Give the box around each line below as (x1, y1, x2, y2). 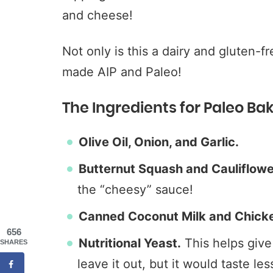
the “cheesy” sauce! (77, 182, 193, 197)
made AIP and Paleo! (62, 65, 182, 79)
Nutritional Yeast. (79, 236, 181, 250)
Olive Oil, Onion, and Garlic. (79, 135, 239, 149)
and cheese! (62, 8, 133, 23)
